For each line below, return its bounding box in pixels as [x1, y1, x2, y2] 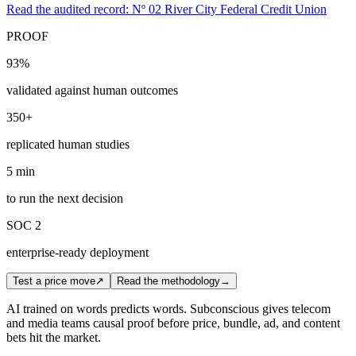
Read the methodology [117, 274, 220, 287]
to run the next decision [6, 191, 123, 205]
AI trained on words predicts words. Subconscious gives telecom [6, 301, 331, 315]
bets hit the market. [6, 330, 101, 344]
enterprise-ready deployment [6, 245, 149, 259]
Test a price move [13, 274, 95, 287]
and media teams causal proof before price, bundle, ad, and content [6, 315, 340, 330]
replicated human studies [6, 137, 130, 151]
